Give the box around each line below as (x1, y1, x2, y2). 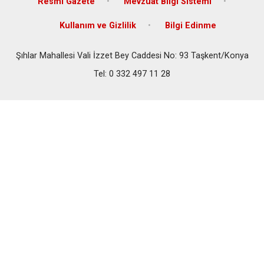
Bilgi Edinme (165, 20, 216, 31)
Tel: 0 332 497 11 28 (94, 68, 170, 79)
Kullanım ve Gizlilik (60, 20, 136, 31)
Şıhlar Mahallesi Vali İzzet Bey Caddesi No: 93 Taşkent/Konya (15, 50, 249, 61)
